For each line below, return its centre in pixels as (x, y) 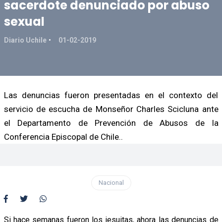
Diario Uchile (25, 40)
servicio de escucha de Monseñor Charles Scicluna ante (111, 109)
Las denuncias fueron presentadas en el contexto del (111, 95)
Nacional (111, 182)
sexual (24, 21)
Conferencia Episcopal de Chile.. (63, 137)
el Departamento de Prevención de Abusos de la (111, 123)
